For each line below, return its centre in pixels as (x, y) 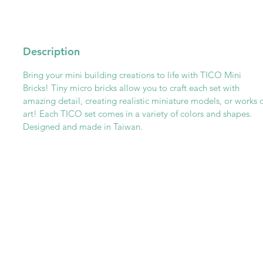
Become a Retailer (194, 234)
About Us (43, 247)
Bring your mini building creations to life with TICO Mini (132, 75)
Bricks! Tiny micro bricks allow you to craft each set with (131, 88)
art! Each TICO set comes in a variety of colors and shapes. (137, 114)
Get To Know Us (62, 218)
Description (51, 52)
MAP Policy (182, 245)
